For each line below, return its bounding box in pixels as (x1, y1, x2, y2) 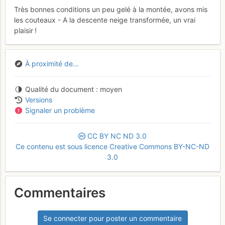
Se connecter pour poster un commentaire (43, 214, 182, 223)
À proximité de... (25, 59, 79, 68)
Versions (25, 95, 52, 104)
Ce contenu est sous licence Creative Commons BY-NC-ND (16, 142, 209, 151)
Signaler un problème (25, 106, 95, 115)
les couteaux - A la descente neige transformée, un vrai (14, 15, 195, 24)
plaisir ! (14, 26, 37, 35)
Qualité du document (25, 85, 94, 94)
